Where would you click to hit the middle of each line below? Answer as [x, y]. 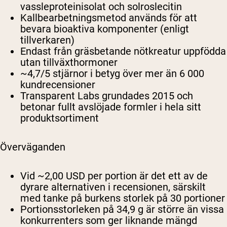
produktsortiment [60, 118]
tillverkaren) [47, 40]
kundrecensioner [58, 85]
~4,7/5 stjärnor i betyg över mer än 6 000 [112, 74]
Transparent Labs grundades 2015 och [107, 96]
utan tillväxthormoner [69, 63]
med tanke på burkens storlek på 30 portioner [123, 198]
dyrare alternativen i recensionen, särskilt [113, 187]
